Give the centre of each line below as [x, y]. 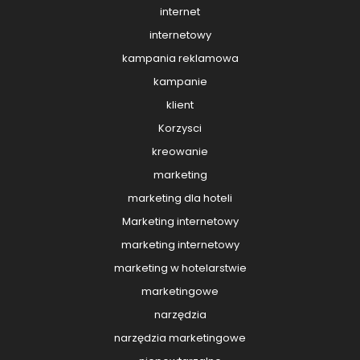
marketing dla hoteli [180, 198]
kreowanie [180, 152]
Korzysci [180, 129]
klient [180, 105]
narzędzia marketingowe [180, 338]
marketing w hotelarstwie [180, 268]
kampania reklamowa [180, 59]
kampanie [180, 82]
